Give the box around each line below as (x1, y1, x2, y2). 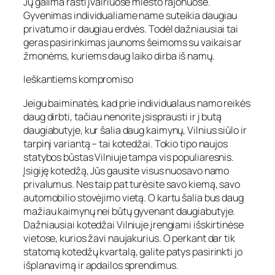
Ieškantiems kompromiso (23, 72, 133, 87)
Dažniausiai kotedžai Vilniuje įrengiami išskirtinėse (23, 217, 244, 231)
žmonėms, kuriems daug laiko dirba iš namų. (23, 49, 215, 63)
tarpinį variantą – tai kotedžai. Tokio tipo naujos (23, 136, 228, 150)
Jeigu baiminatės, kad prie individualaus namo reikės (23, 96, 250, 110)
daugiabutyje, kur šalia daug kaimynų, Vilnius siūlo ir (23, 123, 247, 137)
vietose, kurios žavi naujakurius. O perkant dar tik (23, 231, 235, 245)
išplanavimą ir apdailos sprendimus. (23, 258, 179, 272)
